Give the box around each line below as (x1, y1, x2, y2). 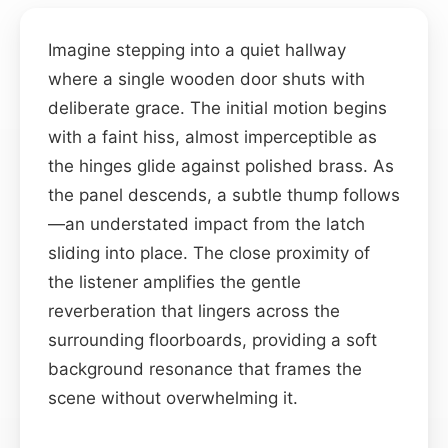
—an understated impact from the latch (48, 213, 365, 234)
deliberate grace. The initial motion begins (48, 97, 387, 118)
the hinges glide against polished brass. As (48, 155, 394, 176)
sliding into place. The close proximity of (48, 242, 370, 263)
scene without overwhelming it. (48, 387, 298, 408)
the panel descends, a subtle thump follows (48, 184, 400, 205)
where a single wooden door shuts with (48, 68, 365, 89)
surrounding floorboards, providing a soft (48, 329, 377, 350)
